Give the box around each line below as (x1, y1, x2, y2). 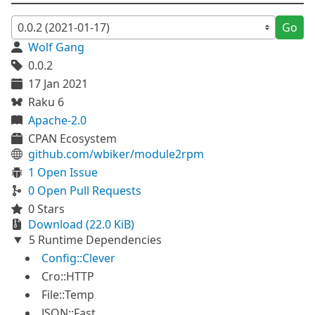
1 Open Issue (28, 165, 98, 180)
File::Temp (41, 287, 94, 302)
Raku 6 (28, 94, 64, 110)
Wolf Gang (28, 39, 84, 55)
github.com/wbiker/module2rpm (28, 146, 204, 162)
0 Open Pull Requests (28, 183, 141, 198)
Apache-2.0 (28, 112, 86, 128)
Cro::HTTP (41, 269, 94, 284)
